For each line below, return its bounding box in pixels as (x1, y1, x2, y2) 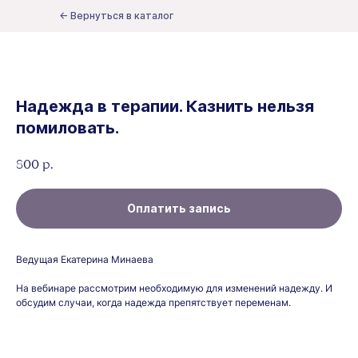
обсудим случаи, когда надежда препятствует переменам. (16, 296, 291, 308)
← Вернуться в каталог (59, 10, 173, 22)
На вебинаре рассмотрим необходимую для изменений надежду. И (16, 281, 332, 294)
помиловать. (16, 118, 119, 137)
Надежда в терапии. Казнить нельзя (16, 97, 314, 116)
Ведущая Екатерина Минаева (16, 253, 153, 265)
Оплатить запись (127, 201, 231, 215)
